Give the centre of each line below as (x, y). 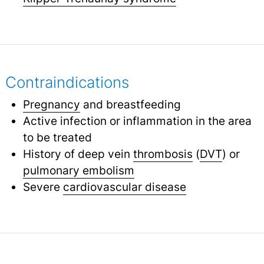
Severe (43, 187)
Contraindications (67, 82)
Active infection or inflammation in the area (137, 121)
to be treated (57, 137)
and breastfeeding (130, 104)
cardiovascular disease (124, 187)
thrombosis (163, 154)
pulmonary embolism (78, 170)
